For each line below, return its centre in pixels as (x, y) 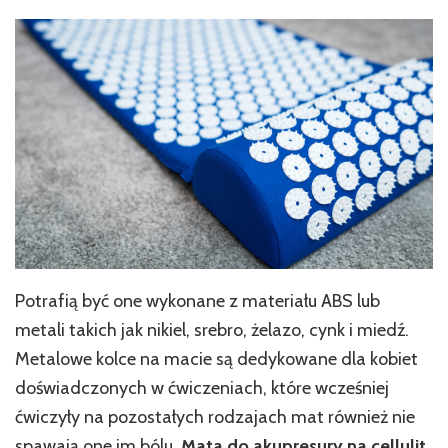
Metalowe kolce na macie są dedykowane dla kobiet (216, 358)
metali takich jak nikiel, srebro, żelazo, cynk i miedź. (212, 329)
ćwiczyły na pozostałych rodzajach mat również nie (215, 416)
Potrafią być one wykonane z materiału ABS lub (197, 300)
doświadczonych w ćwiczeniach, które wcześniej (202, 387)
